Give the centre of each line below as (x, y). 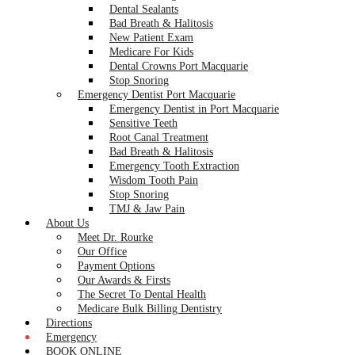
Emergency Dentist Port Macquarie (157, 95)
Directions (69, 323)
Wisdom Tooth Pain (154, 180)
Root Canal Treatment (159, 137)
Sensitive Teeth (143, 123)
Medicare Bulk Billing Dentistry (150, 309)
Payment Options (116, 266)
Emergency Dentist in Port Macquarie (194, 109)
